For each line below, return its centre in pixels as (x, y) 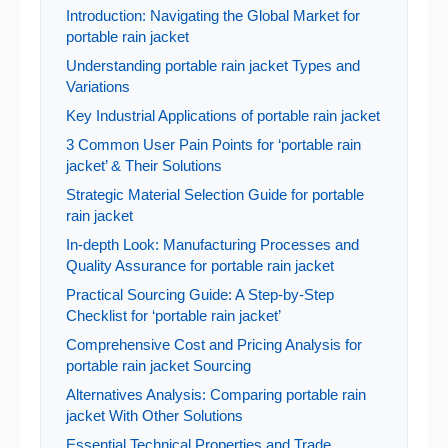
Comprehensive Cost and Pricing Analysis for (214, 344)
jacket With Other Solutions (154, 415)
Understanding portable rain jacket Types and (213, 65)
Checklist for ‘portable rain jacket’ (173, 315)
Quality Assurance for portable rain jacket (200, 265)
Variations (98, 86)
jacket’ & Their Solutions (144, 165)
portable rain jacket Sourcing (158, 365)
